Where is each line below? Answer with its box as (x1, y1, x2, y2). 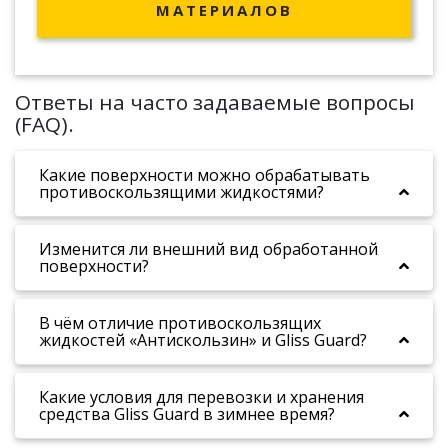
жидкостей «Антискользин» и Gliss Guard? (39, 329, 367, 351)
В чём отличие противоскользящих (39, 312, 321, 334)
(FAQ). (15, 110, 74, 138)
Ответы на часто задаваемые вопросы (15, 88, 415, 116)
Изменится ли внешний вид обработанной (39, 238, 378, 260)
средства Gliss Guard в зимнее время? (39, 403, 335, 425)
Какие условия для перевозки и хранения (39, 386, 364, 408)
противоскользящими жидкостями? (39, 181, 324, 203)
